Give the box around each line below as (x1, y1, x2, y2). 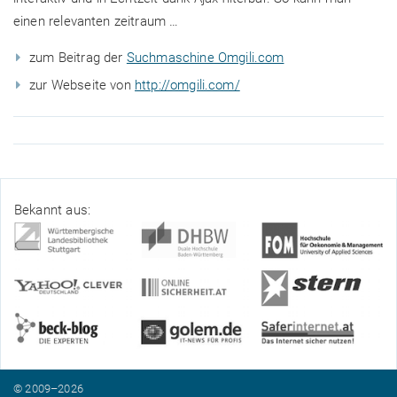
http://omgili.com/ (135, 76, 240, 93)
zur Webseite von (29, 76, 136, 93)
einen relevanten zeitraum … (13, 12, 179, 29)
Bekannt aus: (14, 202, 90, 219)
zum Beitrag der (29, 49, 127, 66)
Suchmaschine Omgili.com (126, 49, 284, 66)
